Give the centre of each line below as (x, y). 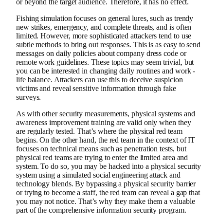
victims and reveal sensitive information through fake (96, 88)
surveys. (29, 97)
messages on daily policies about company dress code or (101, 53)
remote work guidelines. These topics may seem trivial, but (105, 62)
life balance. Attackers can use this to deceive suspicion (100, 79)
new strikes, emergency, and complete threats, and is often (104, 27)
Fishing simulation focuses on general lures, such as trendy (105, 18)
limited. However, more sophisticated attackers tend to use (104, 36)
